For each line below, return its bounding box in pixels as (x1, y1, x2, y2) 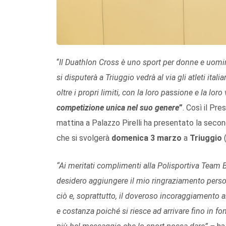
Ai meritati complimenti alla (59, 160, 157, 171)
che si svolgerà (56, 133, 109, 143)
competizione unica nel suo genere (56, 102, 179, 112)
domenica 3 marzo (109, 133, 184, 143)
